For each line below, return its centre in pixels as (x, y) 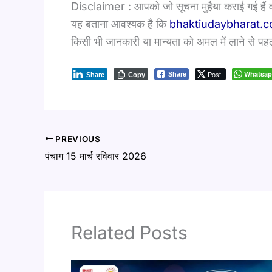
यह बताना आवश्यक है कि (120, 24)
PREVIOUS (77, 139)
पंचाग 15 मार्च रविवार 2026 (96, 156)
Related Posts (129, 233)
